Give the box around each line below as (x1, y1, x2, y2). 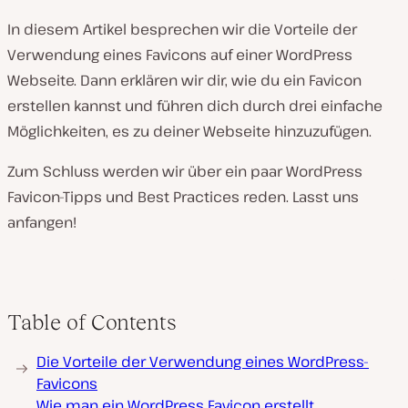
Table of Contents (7, 310, 177, 334)
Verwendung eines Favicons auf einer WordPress (7, 45, 352, 65)
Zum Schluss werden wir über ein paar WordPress (7, 161, 362, 181)
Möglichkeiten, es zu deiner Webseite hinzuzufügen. (7, 121, 372, 141)
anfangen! (7, 212, 76, 232)
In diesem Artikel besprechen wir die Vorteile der (7, 19, 357, 39)
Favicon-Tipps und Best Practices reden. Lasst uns (7, 187, 359, 207)
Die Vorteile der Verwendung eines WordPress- (36, 352, 369, 372)
